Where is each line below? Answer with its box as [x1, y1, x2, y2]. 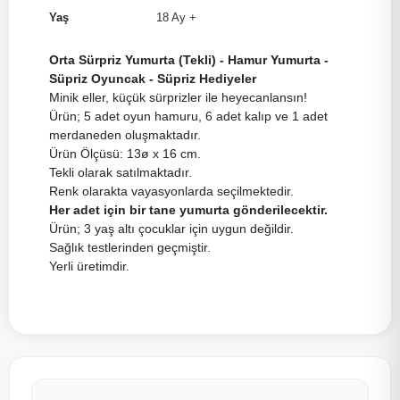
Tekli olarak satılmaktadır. [49, 164, 192, 179]
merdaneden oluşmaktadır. [49, 127, 201, 142]
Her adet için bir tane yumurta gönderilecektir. [49, 202, 328, 217]
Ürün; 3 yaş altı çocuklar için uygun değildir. [49, 221, 294, 236]
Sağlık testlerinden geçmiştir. [49, 239, 211, 254]
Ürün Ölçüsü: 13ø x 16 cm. [49, 146, 201, 161]
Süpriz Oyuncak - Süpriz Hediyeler [49, 71, 256, 86]
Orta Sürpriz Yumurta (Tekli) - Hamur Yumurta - [49, 52, 329, 67]
